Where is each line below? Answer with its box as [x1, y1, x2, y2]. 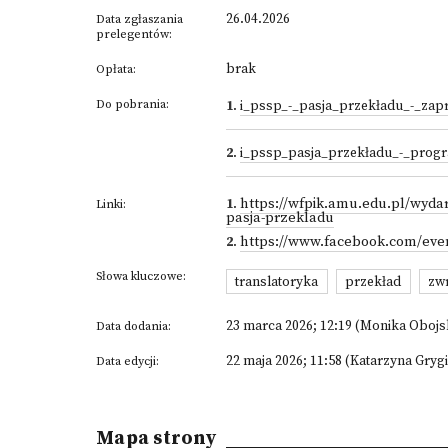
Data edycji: [96, 354, 159, 370]
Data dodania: [96, 319, 171, 335]
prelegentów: [96, 27, 172, 42]
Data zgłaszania [96, 12, 183, 27]
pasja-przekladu [226, 209, 334, 228]
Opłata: [96, 62, 136, 77]
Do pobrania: [96, 97, 169, 112]
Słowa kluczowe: [96, 269, 186, 285]
